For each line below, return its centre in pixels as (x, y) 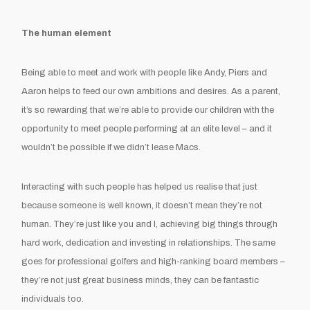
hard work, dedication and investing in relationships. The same (149, 243)
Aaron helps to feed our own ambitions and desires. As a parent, (151, 91)
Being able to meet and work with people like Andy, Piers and (145, 72)
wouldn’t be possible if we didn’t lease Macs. (111, 147)
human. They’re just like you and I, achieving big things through (150, 224)
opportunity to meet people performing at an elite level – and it (147, 128)
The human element (67, 33)
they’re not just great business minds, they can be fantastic (140, 280)
